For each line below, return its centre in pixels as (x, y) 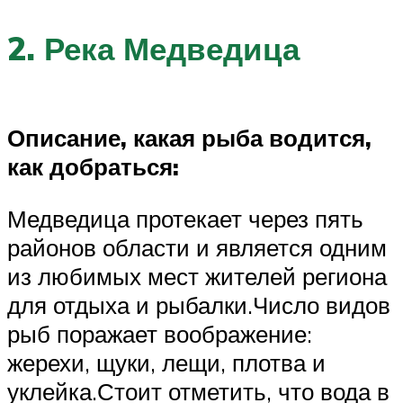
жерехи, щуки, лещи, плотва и (166, 362)
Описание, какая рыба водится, (189, 137)
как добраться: (93, 166)
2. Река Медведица (153, 49)
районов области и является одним (197, 247)
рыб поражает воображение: (160, 333)
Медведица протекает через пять (185, 218)
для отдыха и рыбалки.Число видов (199, 304)
